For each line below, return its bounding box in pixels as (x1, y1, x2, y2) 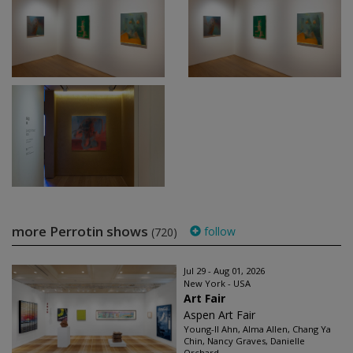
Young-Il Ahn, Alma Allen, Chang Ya (184, 323, 331, 335)
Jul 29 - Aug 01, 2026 (184, 265, 265, 277)
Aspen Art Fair (184, 307, 255, 322)
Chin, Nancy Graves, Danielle (184, 335, 305, 347)
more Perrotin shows (12, 222, 151, 240)
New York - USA (184, 277, 251, 289)
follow (201, 224, 236, 239)
